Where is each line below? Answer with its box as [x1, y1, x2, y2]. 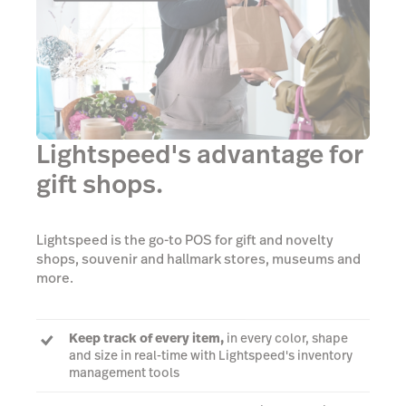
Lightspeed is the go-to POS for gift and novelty [36, 230, 333, 250]
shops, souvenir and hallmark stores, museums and [36, 249, 361, 269]
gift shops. [36, 167, 163, 203]
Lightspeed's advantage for [36, 137, 363, 173]
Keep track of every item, [69, 328, 224, 347]
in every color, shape [224, 328, 348, 347]
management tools [69, 362, 179, 382]
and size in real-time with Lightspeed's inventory [69, 345, 353, 364]
